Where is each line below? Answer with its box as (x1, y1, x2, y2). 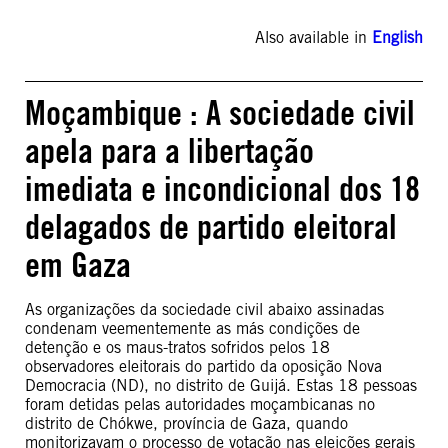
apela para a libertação (25, 130, 314, 171)
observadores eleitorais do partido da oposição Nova (25, 357, 382, 376)
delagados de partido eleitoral (25, 206, 397, 247)
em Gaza (25, 244, 131, 285)
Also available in (255, 28, 372, 47)
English (372, 28, 423, 47)
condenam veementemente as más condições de (25, 319, 360, 338)
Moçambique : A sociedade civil (25, 92, 415, 133)
